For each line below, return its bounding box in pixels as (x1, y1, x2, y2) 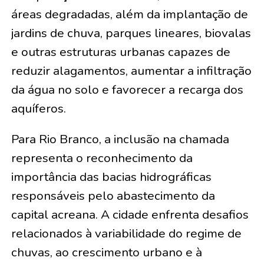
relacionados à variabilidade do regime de (11, 225, 242, 242)
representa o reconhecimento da (11, 150, 193, 167)
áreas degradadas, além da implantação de (11, 6, 248, 23)
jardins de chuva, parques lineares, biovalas (11, 25, 251, 42)
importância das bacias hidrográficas (11, 169, 212, 186)
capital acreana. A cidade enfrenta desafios (11, 206, 249, 223)
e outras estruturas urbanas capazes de (11, 44, 230, 61)
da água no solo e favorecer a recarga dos (11, 81, 243, 98)
